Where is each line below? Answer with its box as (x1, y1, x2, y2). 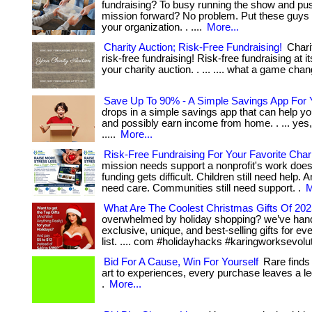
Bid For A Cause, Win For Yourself (104, 256, 258, 267)
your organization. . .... (102, 22, 205, 33)
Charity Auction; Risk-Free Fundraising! (104, 42, 282, 53)
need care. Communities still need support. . (102, 182, 304, 194)
